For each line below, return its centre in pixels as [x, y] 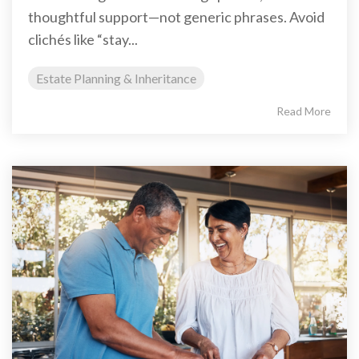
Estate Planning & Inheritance [116, 79]
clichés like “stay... [83, 40]
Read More [304, 111]
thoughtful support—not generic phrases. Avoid [176, 17]
